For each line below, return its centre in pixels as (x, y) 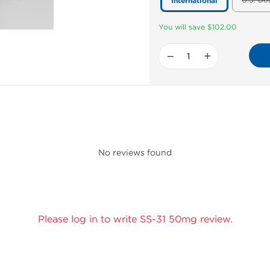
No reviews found (135, 153)
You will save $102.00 (198, 27)
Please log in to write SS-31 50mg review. (135, 219)
